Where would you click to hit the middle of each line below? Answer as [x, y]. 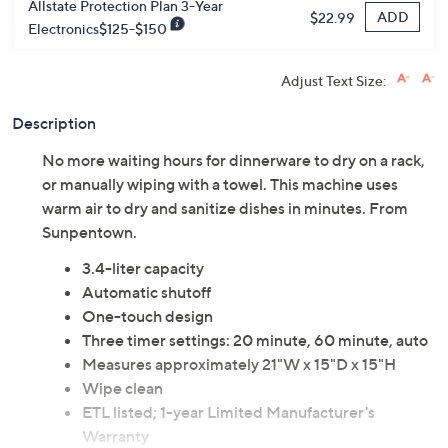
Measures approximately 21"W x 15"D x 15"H [239, 364]
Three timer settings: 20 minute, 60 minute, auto [255, 340]
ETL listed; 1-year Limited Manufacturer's [228, 412]
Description [54, 123]
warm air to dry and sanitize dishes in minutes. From [225, 208]
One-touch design [147, 316]
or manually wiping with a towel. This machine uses [220, 184]
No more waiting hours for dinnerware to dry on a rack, [233, 160]
